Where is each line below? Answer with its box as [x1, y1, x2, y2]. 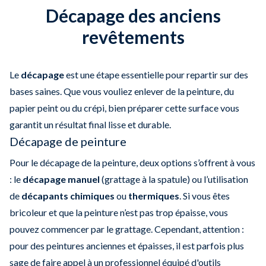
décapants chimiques [21, 189, 115, 201]
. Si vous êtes [179, 189, 230, 201]
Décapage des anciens [45, 4, 221, 26]
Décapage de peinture [9, 134, 126, 148]
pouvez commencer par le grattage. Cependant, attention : [9, 223, 244, 235]
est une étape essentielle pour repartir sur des [64, 68, 248, 80]
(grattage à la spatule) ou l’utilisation [100, 173, 248, 185]
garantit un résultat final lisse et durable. [9, 118, 171, 130]
